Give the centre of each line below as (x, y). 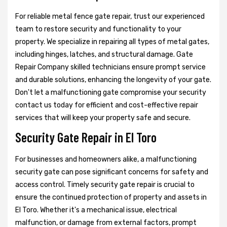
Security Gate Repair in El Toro (86, 137)
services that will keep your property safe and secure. (103, 118)
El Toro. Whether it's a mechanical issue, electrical (96, 210)
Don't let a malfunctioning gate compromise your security (111, 93)
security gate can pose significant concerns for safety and (112, 172)
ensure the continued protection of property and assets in (111, 198)
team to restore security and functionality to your (98, 29)
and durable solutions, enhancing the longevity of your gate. (113, 80)
